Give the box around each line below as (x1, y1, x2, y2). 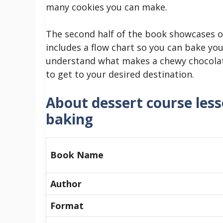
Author (50, 177, 82, 190)
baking (46, 109, 93, 128)
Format (50, 199, 84, 212)
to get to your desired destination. (46, 68, 194, 80)
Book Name (50, 148, 104, 161)
